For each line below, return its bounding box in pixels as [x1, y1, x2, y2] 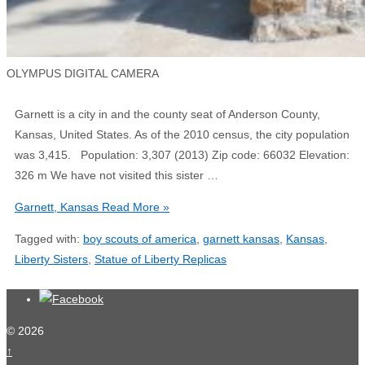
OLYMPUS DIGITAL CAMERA [7, 67, 159, 81]
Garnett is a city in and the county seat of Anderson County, [15, 108, 320, 121]
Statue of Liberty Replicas [95, 253, 226, 266]
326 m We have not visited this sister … [15, 169, 218, 182]
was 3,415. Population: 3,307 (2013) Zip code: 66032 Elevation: [15, 148, 350, 162]
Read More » [99, 200, 169, 214]
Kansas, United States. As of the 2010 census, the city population [15, 128, 350, 142]
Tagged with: [15, 232, 83, 246]
